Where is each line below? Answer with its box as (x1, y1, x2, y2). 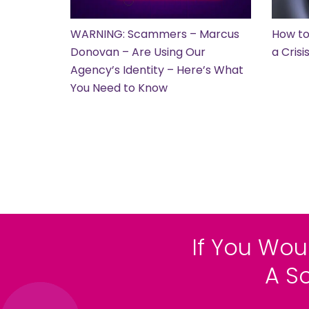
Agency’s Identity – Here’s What (70, 62, 243, 78)
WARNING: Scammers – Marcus (70, 26, 239, 42)
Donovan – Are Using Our (70, 44, 206, 60)
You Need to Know (70, 80, 168, 96)
